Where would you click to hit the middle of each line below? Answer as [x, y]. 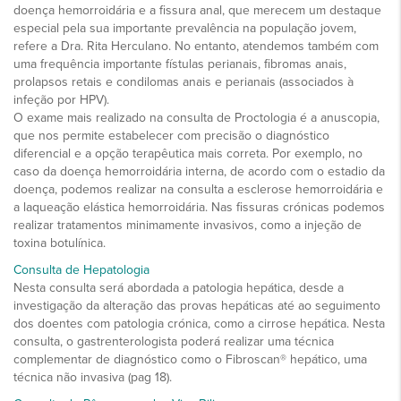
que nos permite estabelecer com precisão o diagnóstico [171, 135]
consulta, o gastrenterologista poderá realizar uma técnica [174, 341]
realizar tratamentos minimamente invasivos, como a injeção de [188, 225]
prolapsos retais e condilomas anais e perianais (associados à [183, 81]
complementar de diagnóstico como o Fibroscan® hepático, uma [190, 359]
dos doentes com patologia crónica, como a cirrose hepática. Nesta [199, 323]
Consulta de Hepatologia [83, 269]
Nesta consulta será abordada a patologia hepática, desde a [179, 287]
